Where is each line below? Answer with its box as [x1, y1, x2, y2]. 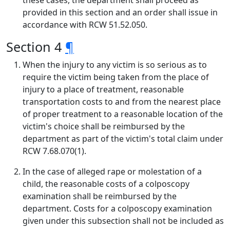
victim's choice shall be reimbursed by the [23, 121, 185, 132]
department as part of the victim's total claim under [23, 133, 223, 144]
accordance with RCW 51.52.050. [23, 19, 147, 30]
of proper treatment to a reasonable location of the [23, 108, 223, 120]
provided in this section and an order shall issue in [23, 7, 218, 18]
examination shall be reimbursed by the [23, 190, 177, 202]
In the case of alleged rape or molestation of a [23, 166, 202, 177]
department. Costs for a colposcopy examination [23, 203, 212, 214]
